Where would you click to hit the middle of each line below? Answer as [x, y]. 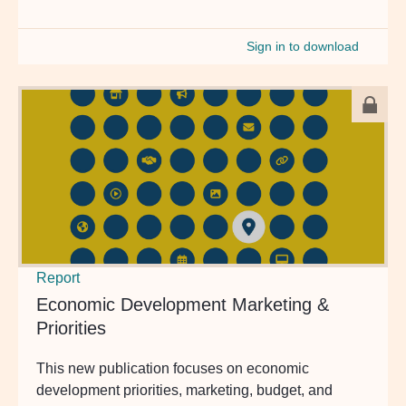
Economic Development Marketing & [183, 304]
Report [58, 277]
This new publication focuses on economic [173, 368]
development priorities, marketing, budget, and [184, 390]
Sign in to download [303, 46]
